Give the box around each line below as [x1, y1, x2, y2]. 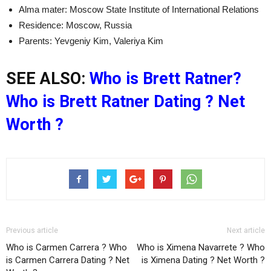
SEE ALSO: [6, 68, 90, 88]
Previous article [6, 226, 58, 235]
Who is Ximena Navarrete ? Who [137, 241, 265, 253]
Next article [227, 226, 265, 235]
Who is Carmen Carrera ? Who [6, 241, 127, 253]
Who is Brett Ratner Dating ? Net [6, 91, 245, 111]
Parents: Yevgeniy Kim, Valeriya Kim [19, 35, 163, 46]
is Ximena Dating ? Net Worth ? [142, 254, 265, 266]
